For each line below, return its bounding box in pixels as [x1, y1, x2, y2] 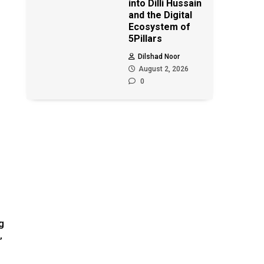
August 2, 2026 [138, 65, 189, 73]
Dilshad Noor [138, 52, 180, 61]
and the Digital [128, 9, 193, 21]
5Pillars [128, 33, 163, 44]
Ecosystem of [128, 21, 191, 32]
